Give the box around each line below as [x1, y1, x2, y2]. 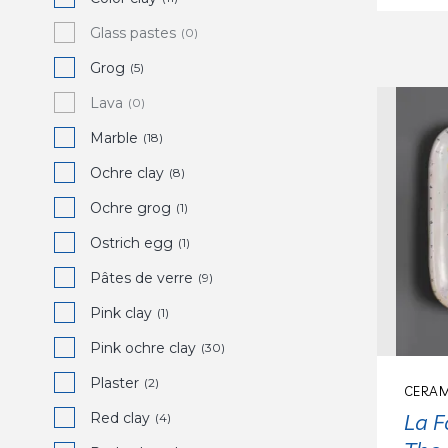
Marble [90, 129, 138, 147]
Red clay [90, 409, 150, 427]
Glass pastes [90, 24, 176, 42]
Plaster [90, 374, 139, 392]
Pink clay [90, 304, 152, 322]
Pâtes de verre [90, 269, 193, 287]
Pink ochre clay [90, 339, 196, 357]
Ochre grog [90, 199, 171, 217]
